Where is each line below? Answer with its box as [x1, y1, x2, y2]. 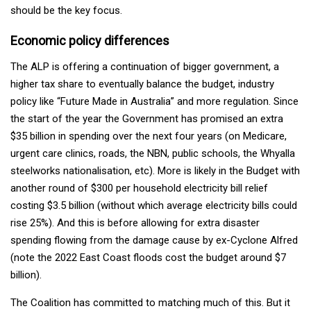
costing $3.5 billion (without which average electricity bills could [10, 199, 297, 212]
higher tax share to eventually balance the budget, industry [10, 78, 274, 91]
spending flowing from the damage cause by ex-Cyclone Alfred [10, 234, 298, 247]
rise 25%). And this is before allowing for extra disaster [10, 217, 260, 230]
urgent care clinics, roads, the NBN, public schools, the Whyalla [10, 147, 295, 160]
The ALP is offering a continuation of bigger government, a [10, 60, 279, 74]
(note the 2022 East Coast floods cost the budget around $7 [10, 251, 286, 264]
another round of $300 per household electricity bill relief [10, 182, 268, 195]
